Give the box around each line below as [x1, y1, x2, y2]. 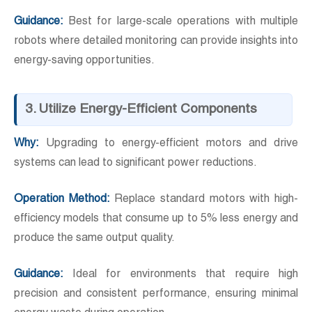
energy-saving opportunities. [14, 56, 155, 68]
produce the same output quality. [14, 233, 175, 245]
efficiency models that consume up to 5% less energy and [14, 214, 298, 226]
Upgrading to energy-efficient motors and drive [39, 139, 298, 150]
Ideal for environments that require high [63, 270, 298, 281]
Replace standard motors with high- [109, 194, 299, 206]
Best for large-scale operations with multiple [63, 17, 298, 29]
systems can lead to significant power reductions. [14, 158, 257, 170]
